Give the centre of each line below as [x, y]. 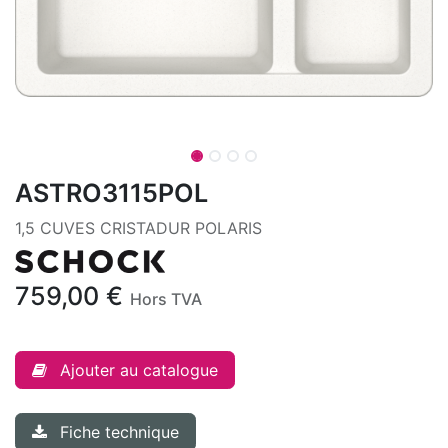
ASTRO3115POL [111, 193]
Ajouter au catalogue [139, 370]
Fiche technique [119, 432]
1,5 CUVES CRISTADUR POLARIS [138, 228]
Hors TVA [166, 299]
